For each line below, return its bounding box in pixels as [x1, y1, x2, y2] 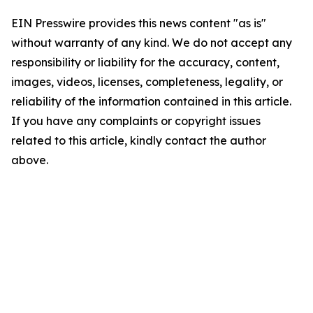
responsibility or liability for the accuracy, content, [11, 55, 279, 69]
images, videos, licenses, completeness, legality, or [11, 75, 283, 89]
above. [11, 153, 48, 167]
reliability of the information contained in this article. [11, 94, 291, 108]
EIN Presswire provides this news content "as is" [11, 16, 266, 30]
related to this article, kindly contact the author [11, 133, 266, 147]
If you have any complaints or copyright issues [11, 114, 261, 128]
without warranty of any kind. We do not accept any [11, 36, 292, 50]
